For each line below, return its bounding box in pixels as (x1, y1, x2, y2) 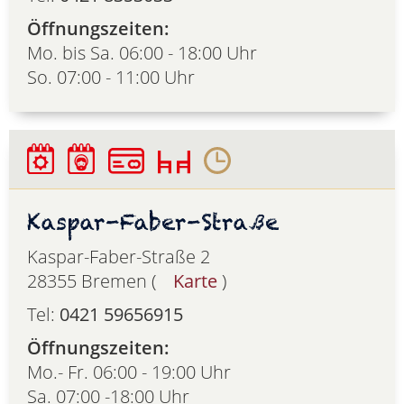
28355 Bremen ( (27, 268, 161, 293)
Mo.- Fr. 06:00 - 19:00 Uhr (27, 359, 231, 384)
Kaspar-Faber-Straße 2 (27, 243, 210, 269)
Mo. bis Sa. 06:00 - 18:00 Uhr (27, 41, 257, 66)
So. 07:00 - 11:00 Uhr (27, 65, 195, 90)
